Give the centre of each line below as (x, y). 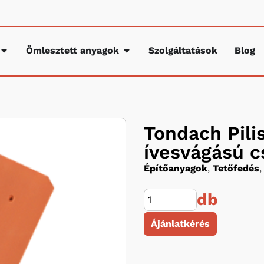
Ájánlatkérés (180, 224)
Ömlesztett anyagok (72, 50)
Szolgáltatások (183, 50)
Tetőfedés (236, 168)
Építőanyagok (176, 168)
